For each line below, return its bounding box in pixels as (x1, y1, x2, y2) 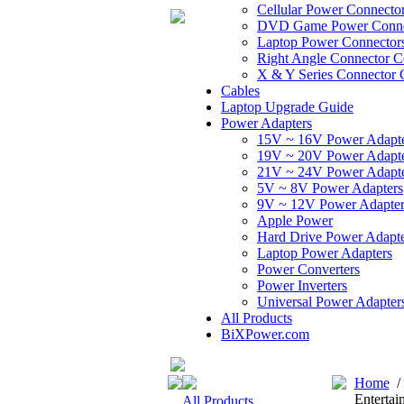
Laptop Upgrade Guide (221, 99, 353, 115)
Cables (221, 83, 260, 98)
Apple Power (257, 213, 333, 228)
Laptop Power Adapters (257, 245, 392, 261)
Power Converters (257, 262, 360, 277)
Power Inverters (257, 278, 347, 293)
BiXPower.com (221, 326, 309, 342)
